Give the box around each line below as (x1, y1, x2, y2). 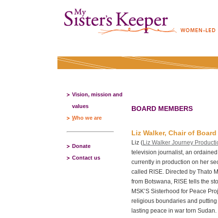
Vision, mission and (72, 91, 123, 97)
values (72, 103, 89, 109)
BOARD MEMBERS (131, 105, 193, 112)
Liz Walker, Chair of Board (131, 129, 217, 137)
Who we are (72, 115, 102, 121)
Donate (72, 143, 91, 149)
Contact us (72, 155, 100, 161)
